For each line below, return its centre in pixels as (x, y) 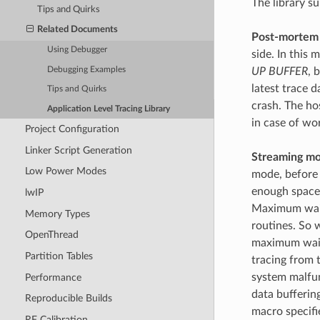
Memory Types (57, 214)
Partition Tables (59, 256)
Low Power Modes (65, 171)
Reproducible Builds (68, 299)
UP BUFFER (279, 72)
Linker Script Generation (78, 150)
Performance (53, 277)
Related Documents (78, 30)
